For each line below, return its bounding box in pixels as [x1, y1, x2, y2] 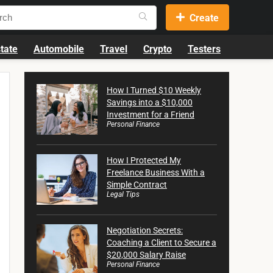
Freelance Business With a [107, 168, 205, 177]
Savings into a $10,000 [107, 97, 193, 107]
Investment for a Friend [107, 110, 194, 119]
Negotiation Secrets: [107, 225, 183, 235]
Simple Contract [107, 180, 167, 190]
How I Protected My [107, 155, 181, 165]
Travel [100, 43, 127, 55]
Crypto [143, 43, 172, 55]
